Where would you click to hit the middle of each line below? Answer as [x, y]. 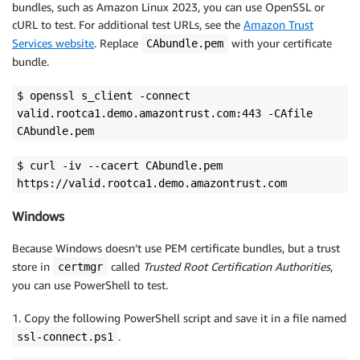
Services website [53, 43]
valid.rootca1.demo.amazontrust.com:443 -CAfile [165, 113]
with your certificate [280, 43]
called [125, 267]
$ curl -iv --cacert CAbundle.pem [120, 165]
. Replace [118, 43]
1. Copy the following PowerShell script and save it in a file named [179, 318]
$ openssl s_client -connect [104, 95]
